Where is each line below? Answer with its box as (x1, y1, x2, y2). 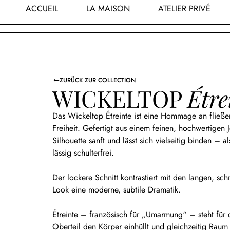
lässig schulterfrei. (52, 147, 114, 159)
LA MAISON (86, 3, 130, 14)
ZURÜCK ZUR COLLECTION (60, 75, 136, 85)
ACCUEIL (26, 3, 58, 14)
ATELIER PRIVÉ (158, 3, 210, 14)
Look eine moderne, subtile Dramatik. (52, 184, 181, 196)
